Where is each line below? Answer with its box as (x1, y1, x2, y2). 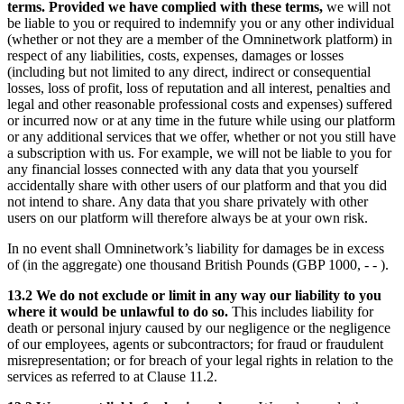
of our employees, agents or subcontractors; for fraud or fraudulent (7, 336, 383, 353)
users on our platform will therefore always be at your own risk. (7, 210, 368, 226)
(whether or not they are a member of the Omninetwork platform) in (7, 32, 392, 48)
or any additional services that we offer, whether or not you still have (7, 129, 396, 145)
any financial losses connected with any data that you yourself (7, 161, 358, 178)
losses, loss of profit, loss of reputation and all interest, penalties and (7, 80, 390, 96)
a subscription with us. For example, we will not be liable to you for (7, 145, 391, 161)
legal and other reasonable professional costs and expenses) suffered (7, 96, 392, 113)
